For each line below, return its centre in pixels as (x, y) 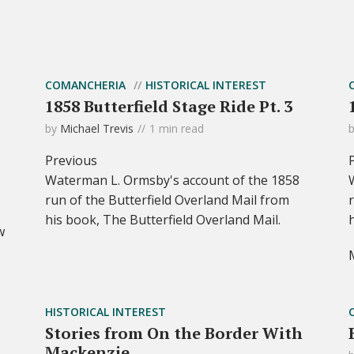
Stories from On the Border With (174, 333)
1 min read (177, 129)
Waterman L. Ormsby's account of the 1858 (172, 181)
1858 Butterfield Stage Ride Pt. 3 (169, 107)
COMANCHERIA (85, 85)
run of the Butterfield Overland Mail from (167, 200)
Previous (71, 161)
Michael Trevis (97, 129)
